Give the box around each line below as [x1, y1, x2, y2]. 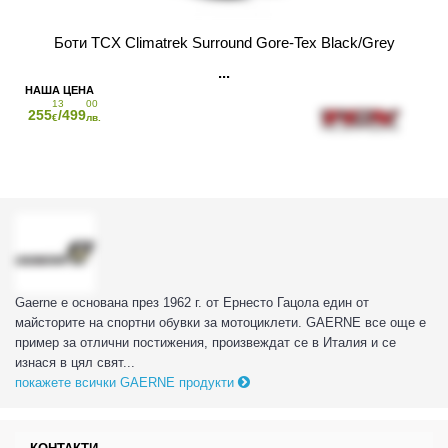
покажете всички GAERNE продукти [15, 375, 238, 391]
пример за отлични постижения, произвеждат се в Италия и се [15, 335, 396, 351]
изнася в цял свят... [15, 355, 135, 371]
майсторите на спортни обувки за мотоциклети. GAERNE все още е [15, 315, 426, 331]
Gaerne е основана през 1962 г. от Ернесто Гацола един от [15, 295, 369, 311]
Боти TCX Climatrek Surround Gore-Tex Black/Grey [53, 33, 395, 51]
